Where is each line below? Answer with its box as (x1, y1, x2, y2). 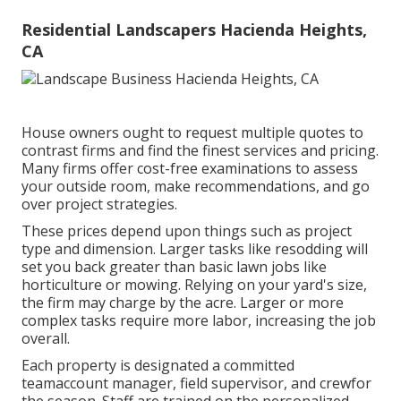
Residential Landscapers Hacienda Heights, (21, 18, 367, 40)
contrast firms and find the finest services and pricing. (21, 141, 379, 161)
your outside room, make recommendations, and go (21, 176, 370, 197)
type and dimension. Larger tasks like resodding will (21, 239, 368, 260)
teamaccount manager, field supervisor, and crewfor (21, 373, 371, 394)
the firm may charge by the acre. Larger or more (21, 293, 344, 313)
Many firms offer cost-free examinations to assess (21, 158, 358, 179)
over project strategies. (21, 194, 177, 215)
